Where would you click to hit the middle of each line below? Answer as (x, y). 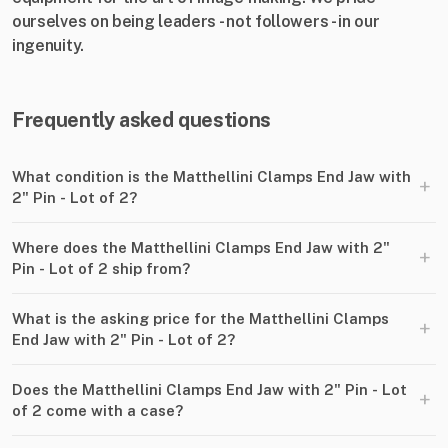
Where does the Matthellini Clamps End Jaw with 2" (201, 248)
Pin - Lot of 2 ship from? (101, 269)
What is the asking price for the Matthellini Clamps (200, 319)
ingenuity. (48, 46)
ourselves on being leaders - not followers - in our (196, 22)
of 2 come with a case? (97, 411)
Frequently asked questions (141, 120)
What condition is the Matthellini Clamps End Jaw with (211, 177)
